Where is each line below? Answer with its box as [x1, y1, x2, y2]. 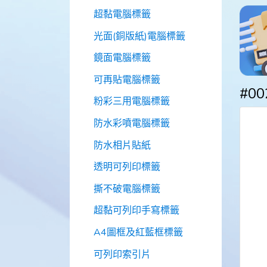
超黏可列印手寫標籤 [94, 204, 179, 218]
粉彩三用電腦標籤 [94, 95, 170, 108]
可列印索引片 [94, 247, 151, 261]
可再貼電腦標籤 [94, 73, 160, 86]
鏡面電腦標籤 [94, 51, 151, 65]
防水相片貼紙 [94, 138, 151, 152]
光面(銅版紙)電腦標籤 [94, 29, 185, 43]
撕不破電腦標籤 [94, 182, 160, 195]
